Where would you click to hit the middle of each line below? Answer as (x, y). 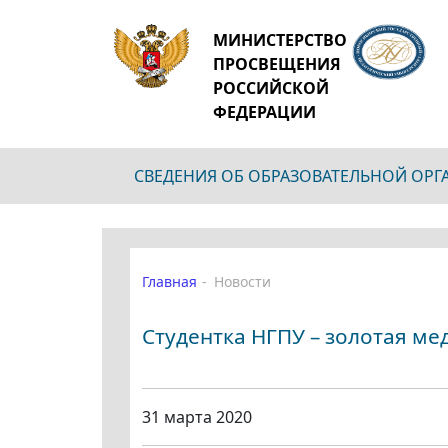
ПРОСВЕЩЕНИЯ (276, 64)
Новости (242, 281)
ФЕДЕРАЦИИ (264, 112)
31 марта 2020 (197, 417)
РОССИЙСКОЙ (270, 88)
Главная (169, 281)
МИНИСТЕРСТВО (279, 40)
